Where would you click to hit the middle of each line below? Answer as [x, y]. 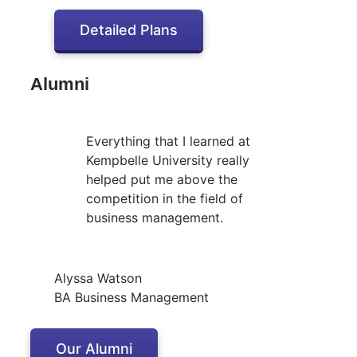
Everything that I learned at [168, 141]
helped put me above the [162, 179]
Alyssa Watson [98, 278]
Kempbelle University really [168, 160]
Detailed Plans [129, 29]
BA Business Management [131, 297]
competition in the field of [165, 198]
